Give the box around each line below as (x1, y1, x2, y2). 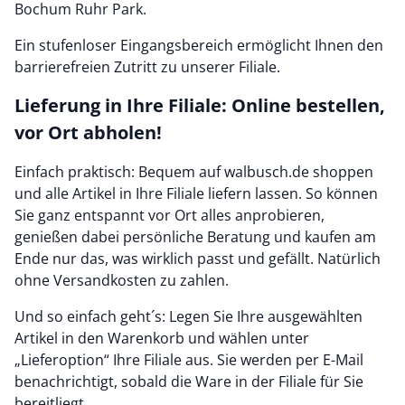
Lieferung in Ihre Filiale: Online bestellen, (14, 93, 385, 118)
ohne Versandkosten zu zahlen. (14, 270, 229, 290)
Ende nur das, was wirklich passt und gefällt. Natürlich (14, 249, 381, 268)
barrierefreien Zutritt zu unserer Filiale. (14, 57, 280, 77)
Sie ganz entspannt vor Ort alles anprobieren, (14, 205, 325, 225)
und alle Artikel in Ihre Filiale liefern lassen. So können (14, 184, 378, 203)
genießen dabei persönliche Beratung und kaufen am (14, 227, 376, 247)
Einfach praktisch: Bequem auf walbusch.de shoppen (14, 162, 373, 182)
